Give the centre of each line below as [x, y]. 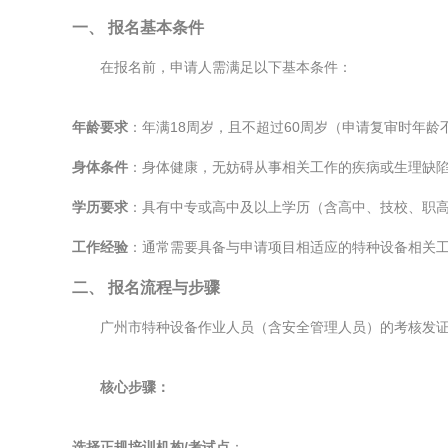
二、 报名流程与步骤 [146, 287]
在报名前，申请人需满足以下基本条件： [226, 67]
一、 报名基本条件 [138, 27]
